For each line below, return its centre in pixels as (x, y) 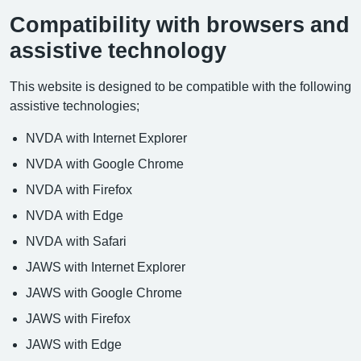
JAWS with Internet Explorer (106, 267)
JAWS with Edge (74, 344)
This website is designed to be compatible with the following (180, 86)
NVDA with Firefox (79, 189)
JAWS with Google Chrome (104, 293)
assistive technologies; (75, 106)
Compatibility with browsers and (180, 25)
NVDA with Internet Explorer (106, 138)
